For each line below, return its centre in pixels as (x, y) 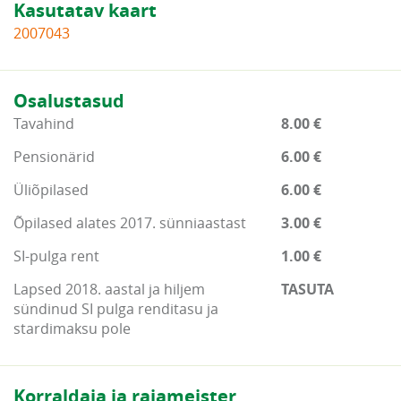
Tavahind (44, 124)
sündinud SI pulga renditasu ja (116, 309)
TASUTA (307, 289)
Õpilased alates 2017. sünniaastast (130, 223)
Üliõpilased (51, 190)
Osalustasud (69, 101)
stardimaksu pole (72, 328)
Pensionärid (54, 157)
